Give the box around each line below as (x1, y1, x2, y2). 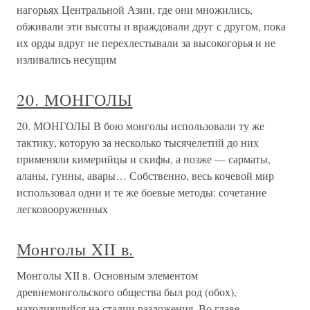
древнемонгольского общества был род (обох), (17, 284, 237, 300)
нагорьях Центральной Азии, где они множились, (17, 2, 253, 17)
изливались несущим (17, 52, 116, 67)
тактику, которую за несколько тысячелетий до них (17, 135, 259, 150)
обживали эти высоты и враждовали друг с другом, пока (17, 19, 286, 34)
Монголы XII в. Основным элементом (17, 268, 198, 283)
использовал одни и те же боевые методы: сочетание (17, 185, 266, 200)
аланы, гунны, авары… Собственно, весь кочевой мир (17, 168, 274, 183)
